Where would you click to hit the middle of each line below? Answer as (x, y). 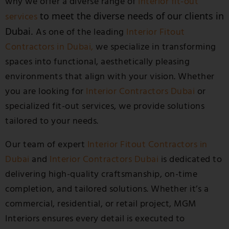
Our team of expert (46, 145)
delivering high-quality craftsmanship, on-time (101, 174)
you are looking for (45, 91)
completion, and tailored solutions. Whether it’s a (107, 189)
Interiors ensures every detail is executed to (95, 219)
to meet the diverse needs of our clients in (131, 16)
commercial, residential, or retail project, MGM (101, 204)
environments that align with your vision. (91, 77)
